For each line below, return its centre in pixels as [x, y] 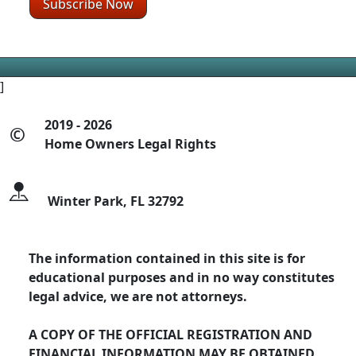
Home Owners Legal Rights [130, 143]
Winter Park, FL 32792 [116, 201]
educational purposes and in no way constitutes [182, 277]
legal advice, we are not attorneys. [138, 296]
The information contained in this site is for [167, 258]
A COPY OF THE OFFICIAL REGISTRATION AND [170, 334]
